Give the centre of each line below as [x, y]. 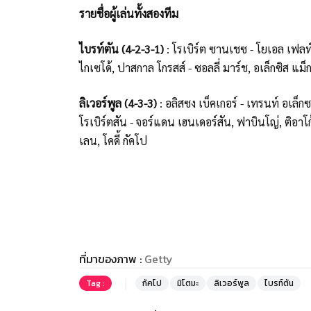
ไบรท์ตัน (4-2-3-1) [121, 49]
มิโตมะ [188, 283]
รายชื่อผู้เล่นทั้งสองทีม [129, 13]
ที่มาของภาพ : [112, 259]
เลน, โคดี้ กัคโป [113, 140]
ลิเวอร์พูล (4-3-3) [118, 103]
